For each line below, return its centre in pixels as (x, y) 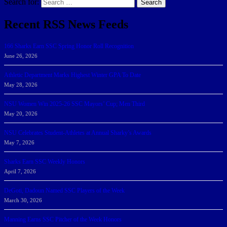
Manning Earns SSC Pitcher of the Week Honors (63, 220)
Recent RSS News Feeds (66, 25)
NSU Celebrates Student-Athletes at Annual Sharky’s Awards (78, 133)
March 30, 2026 (23, 200)
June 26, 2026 (21, 56)
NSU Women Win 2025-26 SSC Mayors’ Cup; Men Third (74, 104)
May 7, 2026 (19, 143)
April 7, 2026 (20, 172)
